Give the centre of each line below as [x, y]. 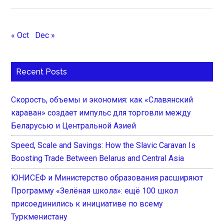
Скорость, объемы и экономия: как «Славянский [102, 99]
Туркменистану [39, 216]
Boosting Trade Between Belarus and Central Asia [98, 158]
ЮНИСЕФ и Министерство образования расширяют [107, 177]
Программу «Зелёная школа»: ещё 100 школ [95, 190]
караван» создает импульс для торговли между [101, 112]
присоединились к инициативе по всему [87, 203]
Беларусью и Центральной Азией [74, 125]
